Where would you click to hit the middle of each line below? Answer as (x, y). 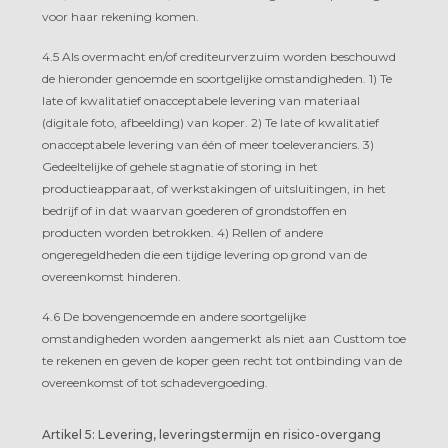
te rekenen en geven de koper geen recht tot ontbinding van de (222, 360)
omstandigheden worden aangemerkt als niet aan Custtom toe (224, 338)
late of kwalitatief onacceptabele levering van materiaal (201, 100)
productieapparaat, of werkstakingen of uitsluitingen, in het (214, 188)
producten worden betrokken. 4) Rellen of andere (182, 232)
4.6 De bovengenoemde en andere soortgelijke (174, 316)
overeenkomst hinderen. (111, 276)
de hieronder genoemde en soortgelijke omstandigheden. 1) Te (217, 78)
